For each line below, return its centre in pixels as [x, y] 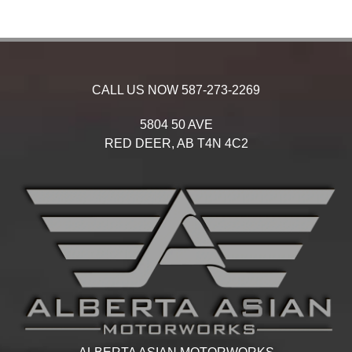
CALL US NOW [137, 90]
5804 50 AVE [176, 125]
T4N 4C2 [222, 143]
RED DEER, [139, 143]
